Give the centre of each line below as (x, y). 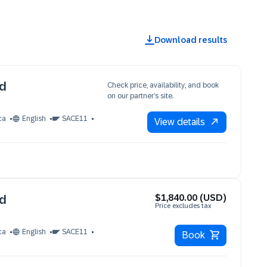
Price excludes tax (183, 206)
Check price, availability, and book (163, 85)
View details (180, 122)
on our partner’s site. (140, 96)
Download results (191, 40)
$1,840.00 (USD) (191, 198)
